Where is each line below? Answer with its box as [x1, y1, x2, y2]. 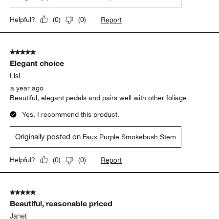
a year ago [10, 83, 44, 92]
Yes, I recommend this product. [22, 109, 120, 119]
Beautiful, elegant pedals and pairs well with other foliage [10, 93, 187, 102]
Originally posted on [15, 131, 83, 141]
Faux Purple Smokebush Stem [83, 132, 176, 141]
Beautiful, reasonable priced [10, 198, 113, 208]
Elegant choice [10, 58, 65, 68]
